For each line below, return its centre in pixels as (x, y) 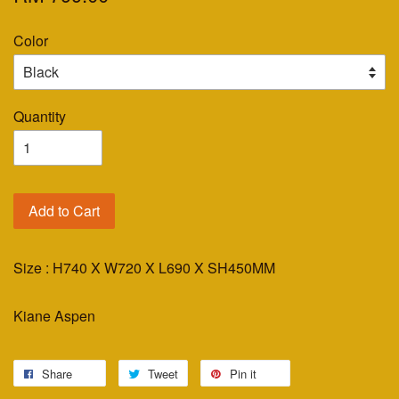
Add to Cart (64, 210)
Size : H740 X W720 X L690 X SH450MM (144, 267)
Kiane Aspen (54, 315)
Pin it (243, 373)
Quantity (40, 116)
